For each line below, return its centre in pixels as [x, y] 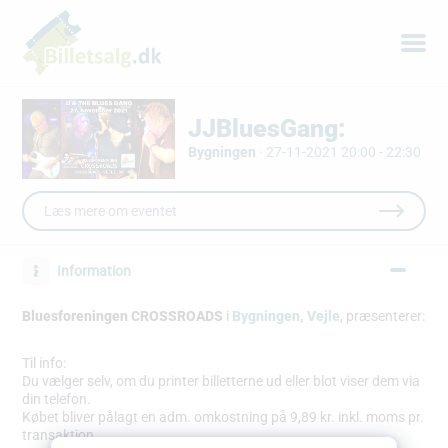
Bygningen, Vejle [286, 316]
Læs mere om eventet [111, 211]
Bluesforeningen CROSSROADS [123, 316]
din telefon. [57, 399]
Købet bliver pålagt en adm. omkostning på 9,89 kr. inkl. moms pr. [223, 417]
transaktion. [60, 435]
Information [93, 271]
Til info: [44, 363]
